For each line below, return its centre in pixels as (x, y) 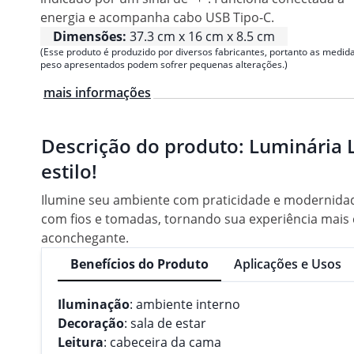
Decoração (91, 323)
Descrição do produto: (145, 145)
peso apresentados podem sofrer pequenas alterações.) (164, 65)
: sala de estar (165, 323)
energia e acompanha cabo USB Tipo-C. (157, 18)
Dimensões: (90, 37)
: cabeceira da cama (162, 342)
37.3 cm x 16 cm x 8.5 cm (202, 37)
